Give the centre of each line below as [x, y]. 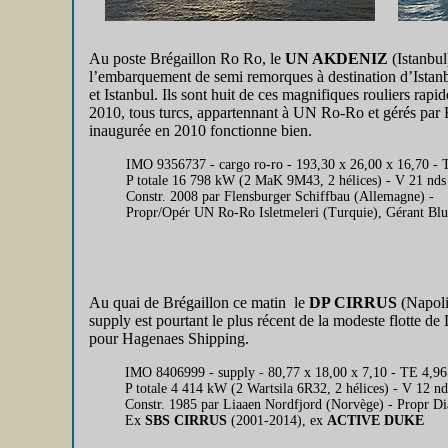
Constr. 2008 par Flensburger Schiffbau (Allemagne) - [279, 196]
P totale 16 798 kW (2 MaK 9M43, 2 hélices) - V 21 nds [285, 180]
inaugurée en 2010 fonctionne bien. [200, 130]
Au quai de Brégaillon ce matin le [199, 302]
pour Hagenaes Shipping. [169, 338]
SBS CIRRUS [185, 420]
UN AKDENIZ [336, 58]
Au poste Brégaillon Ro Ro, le [187, 58]
